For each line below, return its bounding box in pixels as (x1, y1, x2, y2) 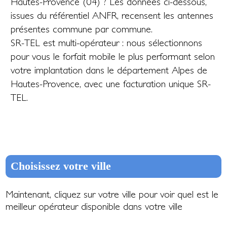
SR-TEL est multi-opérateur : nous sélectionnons (11, 37, 203, 48)
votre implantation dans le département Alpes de (11, 64, 208, 75)
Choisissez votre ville (11, 160, 111, 172)
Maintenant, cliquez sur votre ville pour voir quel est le (6, 188, 219, 200)
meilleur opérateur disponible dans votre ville (6, 201, 183, 212)
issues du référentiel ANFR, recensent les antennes (11, 10, 214, 21)
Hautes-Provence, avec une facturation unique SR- (11, 78, 211, 89)
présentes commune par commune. (11, 23, 153, 34)
